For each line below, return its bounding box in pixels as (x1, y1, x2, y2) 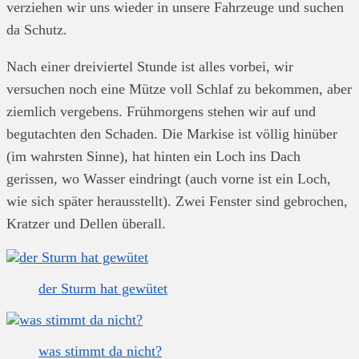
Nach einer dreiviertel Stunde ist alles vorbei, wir (6, 58, 293, 75)
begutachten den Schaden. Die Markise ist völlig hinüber (6, 125, 337, 142)
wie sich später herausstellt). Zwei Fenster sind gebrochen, (6, 192, 348, 209)
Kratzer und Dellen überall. (6, 215, 166, 232)
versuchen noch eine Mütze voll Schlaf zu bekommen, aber (6, 80, 352, 97)
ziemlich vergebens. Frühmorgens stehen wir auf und (6, 103, 316, 119)
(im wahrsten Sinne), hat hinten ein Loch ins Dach (6, 147, 301, 164)
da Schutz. (6, 21, 67, 38)
